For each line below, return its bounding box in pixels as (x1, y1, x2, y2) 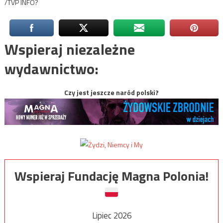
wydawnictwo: (4, 57, 99, 80)
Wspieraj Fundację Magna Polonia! (14, 166, 209, 186)
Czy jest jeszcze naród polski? (64, 87, 159, 98)
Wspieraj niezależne (4, 37, 135, 61)
